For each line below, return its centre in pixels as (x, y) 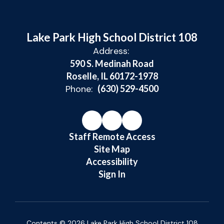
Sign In (112, 174)
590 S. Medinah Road (112, 63)
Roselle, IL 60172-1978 (112, 76)
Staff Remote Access (112, 136)
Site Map (112, 149)
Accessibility (112, 161)
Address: (111, 51)
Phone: (79, 89)
